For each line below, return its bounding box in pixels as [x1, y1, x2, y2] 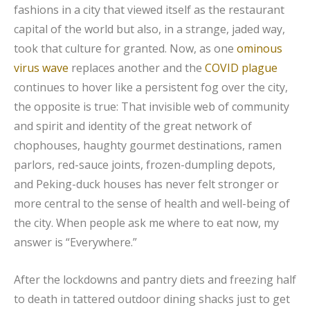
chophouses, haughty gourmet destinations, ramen [14, 137, 282, 153]
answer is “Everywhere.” [14, 234, 137, 250]
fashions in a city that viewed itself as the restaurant [14, 1, 284, 17]
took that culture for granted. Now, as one [14, 40, 237, 56]
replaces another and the [69, 60, 205, 75]
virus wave [14, 60, 69, 75]
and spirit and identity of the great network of [14, 118, 252, 134]
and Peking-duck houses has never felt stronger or [14, 176, 279, 192]
